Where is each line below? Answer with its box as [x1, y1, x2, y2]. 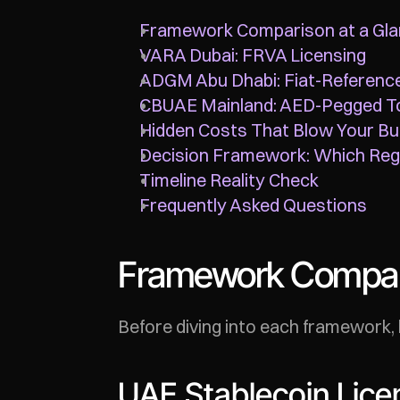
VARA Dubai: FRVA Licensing [139, 44, 366, 66]
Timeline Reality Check [139, 169, 319, 191]
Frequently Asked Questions [139, 194, 367, 216]
